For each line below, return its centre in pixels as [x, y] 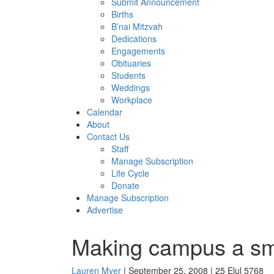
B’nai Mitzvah [137, 26]
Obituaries [131, 63]
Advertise [105, 210]
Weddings [131, 87]
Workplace [132, 100]
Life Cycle [130, 173]
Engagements [138, 51]
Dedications [134, 39]
